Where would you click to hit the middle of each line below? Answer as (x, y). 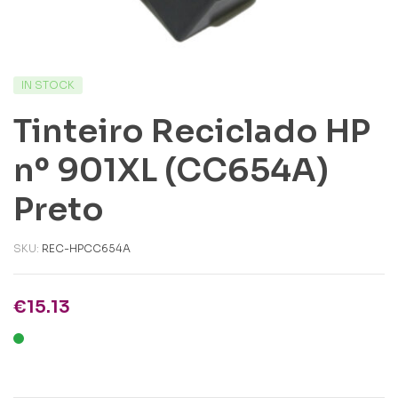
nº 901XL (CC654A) (171, 170)
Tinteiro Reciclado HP (192, 131)
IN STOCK (48, 84)
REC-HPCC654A (86, 248)
